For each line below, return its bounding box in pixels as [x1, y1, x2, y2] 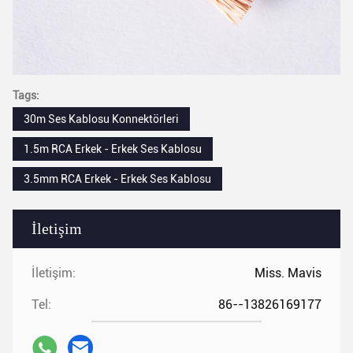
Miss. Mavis [255, 266, 321, 281]
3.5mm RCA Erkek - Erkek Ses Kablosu [24, 173, 211, 185]
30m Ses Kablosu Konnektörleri [24, 113, 179, 125]
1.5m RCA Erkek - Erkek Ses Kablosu [24, 143, 202, 155]
